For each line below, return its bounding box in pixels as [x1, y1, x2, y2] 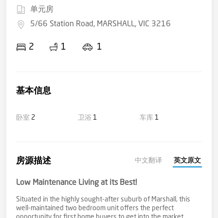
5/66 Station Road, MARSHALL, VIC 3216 [30, 20, 171, 28]
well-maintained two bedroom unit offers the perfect [16, 205, 174, 212]
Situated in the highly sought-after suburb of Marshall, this [16, 196, 191, 203]
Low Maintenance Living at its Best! [16, 179, 137, 187]
